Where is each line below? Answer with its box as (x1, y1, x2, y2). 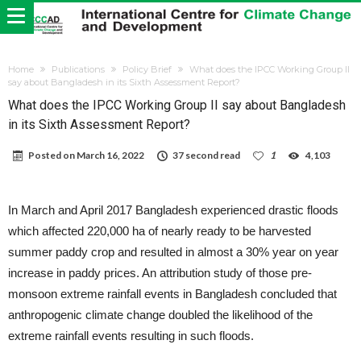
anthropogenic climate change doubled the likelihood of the (8, 308, 313, 322)
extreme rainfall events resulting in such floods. (8, 329, 254, 343)
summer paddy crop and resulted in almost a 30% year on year (8, 245, 338, 259)
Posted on (28, 149, 77, 162)
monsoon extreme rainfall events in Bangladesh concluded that (8, 287, 337, 301)
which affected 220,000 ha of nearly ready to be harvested (8, 224, 311, 239)
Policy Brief (122, 64, 172, 76)
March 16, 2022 (77, 149, 144, 162)
